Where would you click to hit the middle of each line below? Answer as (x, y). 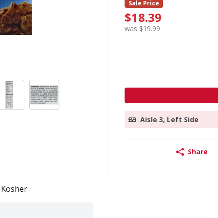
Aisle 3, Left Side (169, 119)
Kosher (14, 189)
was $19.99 (142, 28)
